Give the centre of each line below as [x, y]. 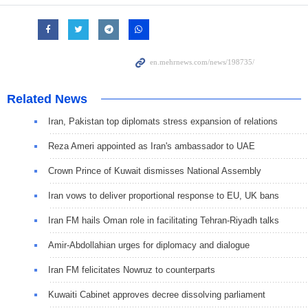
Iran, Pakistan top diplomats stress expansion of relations [163, 122]
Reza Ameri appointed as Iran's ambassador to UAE [152, 146]
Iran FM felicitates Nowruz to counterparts [132, 270]
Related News [47, 99]
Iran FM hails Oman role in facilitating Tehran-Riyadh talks [164, 221]
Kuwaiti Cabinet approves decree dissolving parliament [157, 295]
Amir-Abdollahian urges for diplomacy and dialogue [149, 245]
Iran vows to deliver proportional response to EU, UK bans [164, 196]
